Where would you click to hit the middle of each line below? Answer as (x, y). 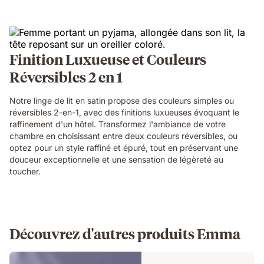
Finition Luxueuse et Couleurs (108, 59)
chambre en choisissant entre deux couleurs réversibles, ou (123, 136)
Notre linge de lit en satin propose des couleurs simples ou (122, 100)
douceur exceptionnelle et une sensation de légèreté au (116, 159)
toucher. (25, 171)
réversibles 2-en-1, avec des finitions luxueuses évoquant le (124, 112)
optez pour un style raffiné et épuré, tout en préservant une (124, 147)
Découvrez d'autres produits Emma (125, 233)
